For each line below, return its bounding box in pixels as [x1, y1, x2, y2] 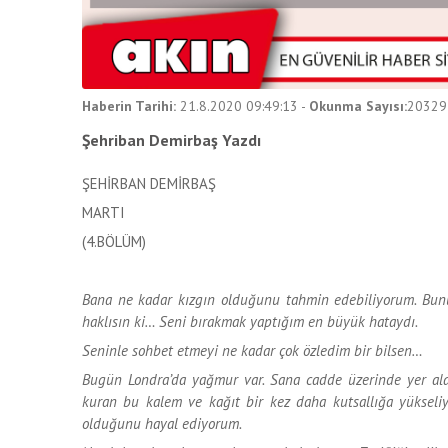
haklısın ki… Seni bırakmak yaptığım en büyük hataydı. [82, 312, 418, 332]
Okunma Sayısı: [309, 97, 407, 116]
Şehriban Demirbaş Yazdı [82, 130, 261, 151]
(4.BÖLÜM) [82, 232, 146, 252]
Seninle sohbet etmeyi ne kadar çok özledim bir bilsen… [82, 341, 423, 361]
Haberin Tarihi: [82, 97, 176, 116]
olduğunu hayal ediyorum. [82, 414, 242, 434]
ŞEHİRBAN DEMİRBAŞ [82, 174, 216, 194]
